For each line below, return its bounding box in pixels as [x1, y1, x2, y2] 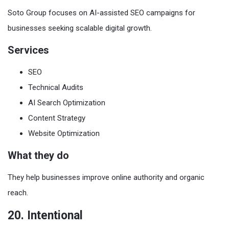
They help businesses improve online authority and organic [8, 173, 204, 182]
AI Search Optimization [28, 98, 105, 107]
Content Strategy [28, 113, 85, 123]
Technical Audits [28, 83, 83, 92]
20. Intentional [8, 209, 83, 222]
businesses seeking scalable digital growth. [8, 24, 152, 33]
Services [8, 44, 49, 56]
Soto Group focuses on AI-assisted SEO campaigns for [8, 8, 195, 17]
